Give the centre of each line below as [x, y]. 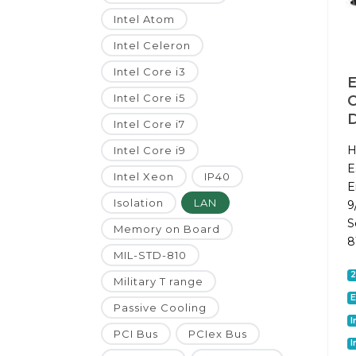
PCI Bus [136, 334]
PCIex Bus [218, 334]
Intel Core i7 [149, 124]
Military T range [159, 282]
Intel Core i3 [150, 72]
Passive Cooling [160, 308]
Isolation [139, 203]
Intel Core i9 [150, 151]
